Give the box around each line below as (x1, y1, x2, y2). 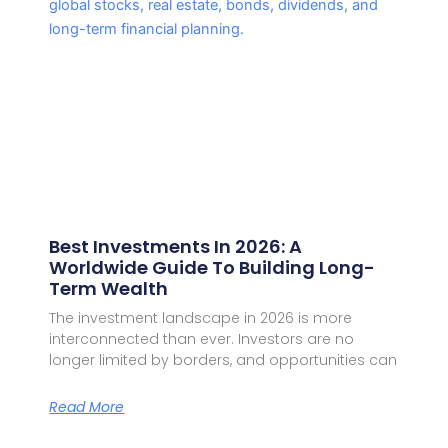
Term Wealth (49, 275, 169, 301)
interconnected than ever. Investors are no (49, 328, 355, 349)
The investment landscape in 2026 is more (49, 307, 353, 328)
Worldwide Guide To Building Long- (49, 254, 376, 280)
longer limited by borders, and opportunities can (49, 349, 398, 370)
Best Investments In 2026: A (49, 233, 303, 259)
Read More (49, 397, 125, 418)
